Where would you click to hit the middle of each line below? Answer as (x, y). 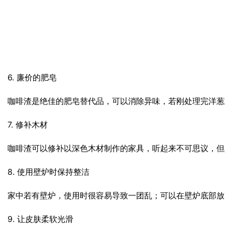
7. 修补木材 (28, 125)
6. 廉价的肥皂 (32, 78)
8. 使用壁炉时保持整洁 (49, 172)
